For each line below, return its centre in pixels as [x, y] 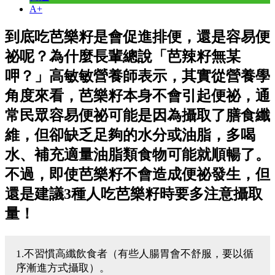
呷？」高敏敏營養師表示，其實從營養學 [137, 76]
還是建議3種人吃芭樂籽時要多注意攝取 [134, 194]
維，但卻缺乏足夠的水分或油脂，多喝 [130, 135]
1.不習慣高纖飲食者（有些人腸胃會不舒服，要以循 [135, 254]
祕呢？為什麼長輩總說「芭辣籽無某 [123, 56]
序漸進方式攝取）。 [63, 268]
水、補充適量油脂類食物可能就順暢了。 [137, 154]
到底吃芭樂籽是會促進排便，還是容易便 [137, 37]
